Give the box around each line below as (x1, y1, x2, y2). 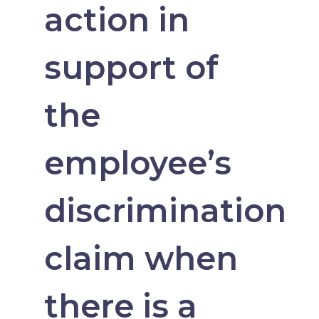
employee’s (43, 143, 231, 183)
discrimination (43, 191, 286, 231)
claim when (43, 239, 238, 278)
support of (43, 48, 219, 88)
